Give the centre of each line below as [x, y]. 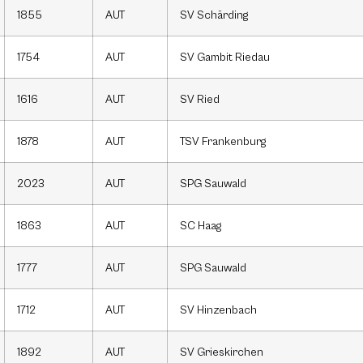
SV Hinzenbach [218, 310]
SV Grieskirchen [222, 352]
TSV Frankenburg [223, 142]
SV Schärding [214, 15]
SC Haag [201, 226]
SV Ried [200, 100]
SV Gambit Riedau [225, 58]
